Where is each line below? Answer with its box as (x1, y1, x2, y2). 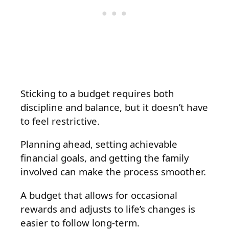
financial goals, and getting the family (20, 151, 189, 165)
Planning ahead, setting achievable (20, 138, 177, 151)
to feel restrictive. (20, 114, 100, 127)
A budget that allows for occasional (20, 188, 177, 201)
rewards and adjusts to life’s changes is (20, 202, 195, 215)
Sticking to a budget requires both (20, 86, 174, 100)
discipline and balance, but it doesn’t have (20, 100, 208, 113)
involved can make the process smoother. (20, 165, 206, 178)
